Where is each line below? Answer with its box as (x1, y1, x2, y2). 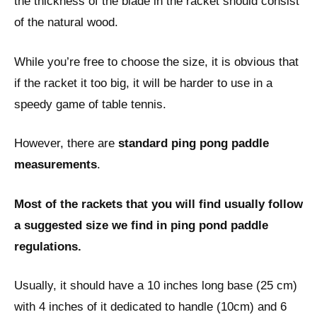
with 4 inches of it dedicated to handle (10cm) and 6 (14, 300, 287, 314)
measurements (14, 158, 97, 172)
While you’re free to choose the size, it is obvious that (14, 54, 299, 69)
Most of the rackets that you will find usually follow (14, 197, 303, 211)
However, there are (14, 137, 118, 151)
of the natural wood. (14, 16, 118, 30)
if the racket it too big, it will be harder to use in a (14, 76, 272, 90)
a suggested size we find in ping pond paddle (14, 218, 268, 232)
